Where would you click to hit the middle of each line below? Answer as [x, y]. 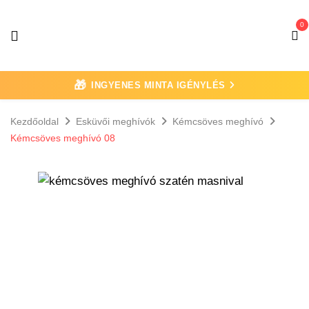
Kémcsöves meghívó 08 [63, 138]
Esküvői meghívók [116, 122]
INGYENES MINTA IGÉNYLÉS [158, 85]
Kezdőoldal [34, 122]
